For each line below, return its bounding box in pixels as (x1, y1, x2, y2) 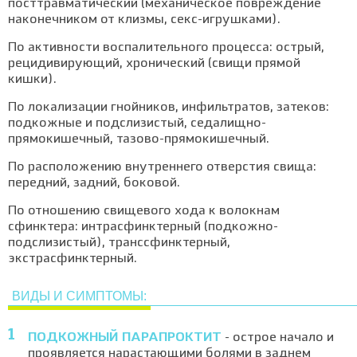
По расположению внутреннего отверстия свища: (8, 161, 316, 174)
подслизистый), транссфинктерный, (8, 237, 230, 249)
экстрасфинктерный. (8, 253, 137, 265)
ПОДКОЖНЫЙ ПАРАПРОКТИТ (28, 331, 222, 344)
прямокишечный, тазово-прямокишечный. (8, 133, 269, 146)
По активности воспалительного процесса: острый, (8, 41, 324, 54)
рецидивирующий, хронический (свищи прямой (8, 57, 300, 70)
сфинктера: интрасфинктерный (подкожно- (8, 221, 278, 233)
